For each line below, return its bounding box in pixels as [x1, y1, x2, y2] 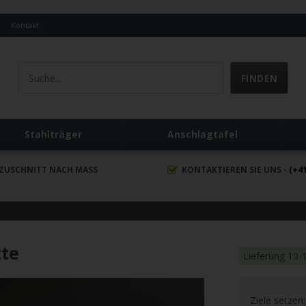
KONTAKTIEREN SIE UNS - [181, 164, 289, 176]
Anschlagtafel [167, 128, 238, 141]
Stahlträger [24, 128, 82, 141]
